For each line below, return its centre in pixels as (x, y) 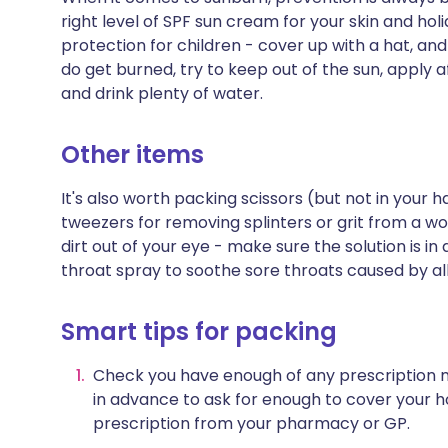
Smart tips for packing (199, 331)
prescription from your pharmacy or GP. (251, 423)
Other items (132, 154)
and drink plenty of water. (162, 93)
